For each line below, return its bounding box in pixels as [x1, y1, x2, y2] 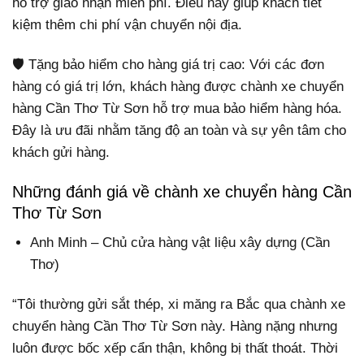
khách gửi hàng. [12, 144, 110, 160]
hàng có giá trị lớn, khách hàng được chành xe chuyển [12, 78, 344, 94]
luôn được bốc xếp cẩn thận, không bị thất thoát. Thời [12, 340, 338, 357]
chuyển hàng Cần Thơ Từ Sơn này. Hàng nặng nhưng [12, 318, 337, 335]
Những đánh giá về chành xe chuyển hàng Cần [12, 182, 352, 201]
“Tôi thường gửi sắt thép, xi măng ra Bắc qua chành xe [12, 297, 345, 313]
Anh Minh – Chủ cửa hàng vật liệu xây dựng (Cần [30, 235, 331, 250]
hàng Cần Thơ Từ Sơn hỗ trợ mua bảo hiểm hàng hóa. [12, 100, 342, 116]
